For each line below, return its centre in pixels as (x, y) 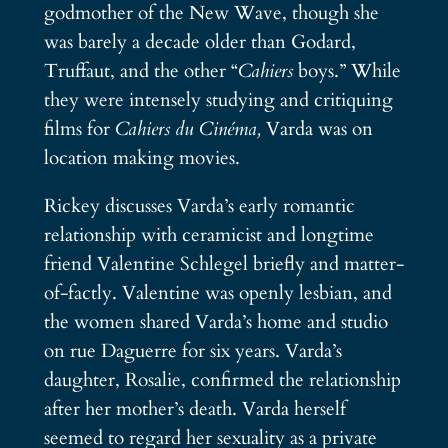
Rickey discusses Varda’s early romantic (199, 206)
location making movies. (141, 157)
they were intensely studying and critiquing (218, 99)
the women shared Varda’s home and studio (215, 322)
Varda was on (319, 128)
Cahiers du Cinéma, (190, 128)
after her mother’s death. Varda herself (194, 409)
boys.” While (349, 70)
